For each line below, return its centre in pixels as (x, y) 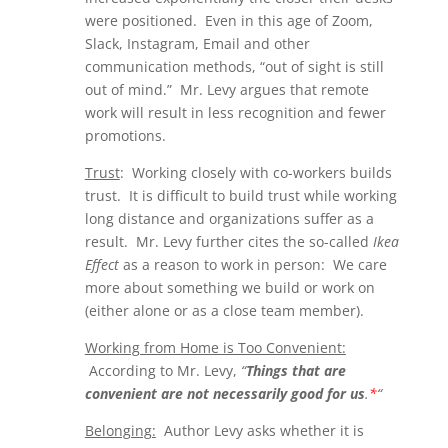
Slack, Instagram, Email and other (197, 44)
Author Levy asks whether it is (259, 431)
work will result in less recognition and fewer (235, 113)
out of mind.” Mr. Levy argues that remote (226, 90)
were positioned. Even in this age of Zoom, (228, 21)
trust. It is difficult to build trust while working (240, 196)
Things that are (295, 371)
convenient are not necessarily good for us (224, 394)
